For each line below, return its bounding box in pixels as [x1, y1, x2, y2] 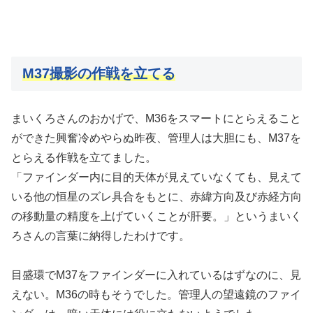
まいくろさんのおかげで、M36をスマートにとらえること [11, 112, 301, 124]
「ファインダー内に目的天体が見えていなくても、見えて [11, 170, 302, 183]
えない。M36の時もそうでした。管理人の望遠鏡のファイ [11, 288, 301, 300]
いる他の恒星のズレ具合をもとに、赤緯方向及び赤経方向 [11, 190, 302, 203]
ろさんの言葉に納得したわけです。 [11, 229, 190, 242]
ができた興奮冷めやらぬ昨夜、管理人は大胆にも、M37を [11, 131, 301, 144]
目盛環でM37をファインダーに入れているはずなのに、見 [11, 268, 301, 281]
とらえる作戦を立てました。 [11, 151, 156, 163]
